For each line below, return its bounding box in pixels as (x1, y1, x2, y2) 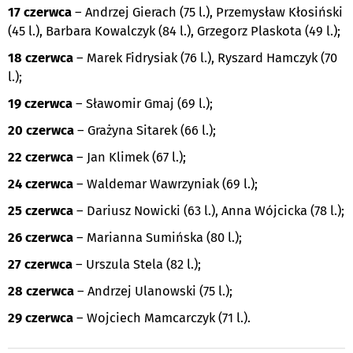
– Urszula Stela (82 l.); (72, 257, 201, 273)
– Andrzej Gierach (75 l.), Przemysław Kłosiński (72, 5, 343, 20)
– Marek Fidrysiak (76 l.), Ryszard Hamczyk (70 (73, 50, 337, 66)
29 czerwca (8, 310, 73, 326)
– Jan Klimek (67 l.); (73, 150, 186, 165)
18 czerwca (8, 50, 73, 66)
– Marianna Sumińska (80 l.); (73, 230, 242, 246)
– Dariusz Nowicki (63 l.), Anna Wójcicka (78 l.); (73, 203, 344, 219)
